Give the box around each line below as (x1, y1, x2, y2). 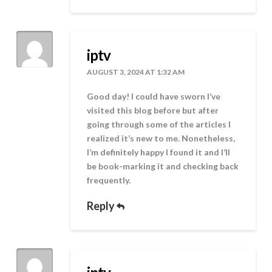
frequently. (87, 175, 131, 186)
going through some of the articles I (87, 119, 231, 130)
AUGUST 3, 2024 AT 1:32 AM (87, 67, 185, 76)
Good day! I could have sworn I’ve (87, 91, 221, 102)
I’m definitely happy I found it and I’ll (87, 147, 231, 158)
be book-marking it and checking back (87, 161, 239, 172)
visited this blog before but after (87, 105, 219, 116)
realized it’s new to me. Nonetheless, (87, 133, 236, 144)
